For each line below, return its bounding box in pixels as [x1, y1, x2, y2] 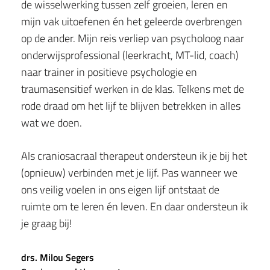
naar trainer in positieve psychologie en [21, 64, 197, 81]
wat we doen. [21, 115, 84, 131]
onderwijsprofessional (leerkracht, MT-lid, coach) [21, 47, 239, 64]
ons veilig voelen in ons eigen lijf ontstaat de [21, 181, 219, 198]
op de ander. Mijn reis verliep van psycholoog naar [21, 30, 244, 47]
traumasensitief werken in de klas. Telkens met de [21, 81, 244, 98]
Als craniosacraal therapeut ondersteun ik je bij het [21, 148, 247, 165]
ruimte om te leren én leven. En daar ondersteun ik [21, 198, 248, 215]
